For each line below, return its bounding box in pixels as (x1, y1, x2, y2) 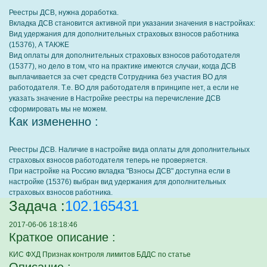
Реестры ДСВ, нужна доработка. (9, 8, 119, 17)
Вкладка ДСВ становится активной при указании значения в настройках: (9, 19, 255, 27)
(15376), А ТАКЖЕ (9, 41, 69, 49)
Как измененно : (9, 115, 98, 128)
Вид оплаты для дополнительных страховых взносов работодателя (9, 51, 240, 60)
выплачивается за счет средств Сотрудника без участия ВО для (9, 73, 227, 81)
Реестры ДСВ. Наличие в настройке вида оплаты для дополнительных (9, 145, 250, 154)
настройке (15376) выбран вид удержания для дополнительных (9, 178, 226, 186)
